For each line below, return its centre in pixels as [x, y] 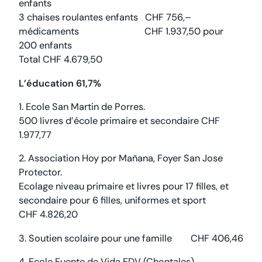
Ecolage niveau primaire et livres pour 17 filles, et [124, 187]
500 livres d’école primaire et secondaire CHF [119, 120]
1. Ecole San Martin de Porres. [82, 106]
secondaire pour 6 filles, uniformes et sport [112, 201]
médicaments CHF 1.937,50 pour [121, 32]
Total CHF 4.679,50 [61, 60]
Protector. [40, 173]
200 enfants [45, 46]
